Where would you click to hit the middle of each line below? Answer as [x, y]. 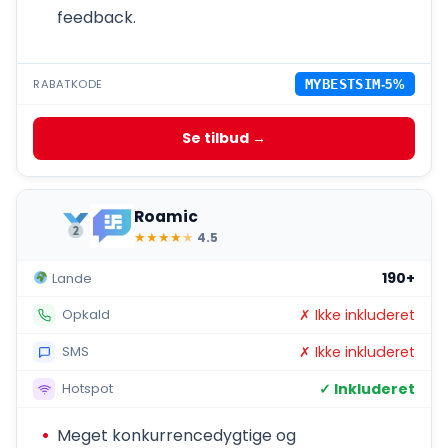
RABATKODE [68, 83]
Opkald [84, 314]
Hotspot [85, 388]
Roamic [166, 216]
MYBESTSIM [342, 84]
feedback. [96, 18]
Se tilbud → [224, 138]
